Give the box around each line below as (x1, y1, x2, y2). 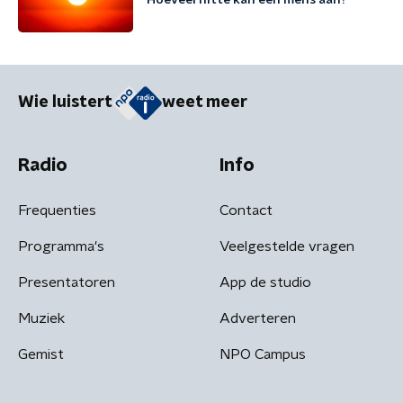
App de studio (219, 274, 311, 290)
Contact (219, 202, 273, 218)
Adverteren (219, 310, 296, 326)
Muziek (18, 310, 65, 326)
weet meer (162, 94, 247, 112)
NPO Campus (219, 346, 306, 362)
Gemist (18, 346, 64, 362)
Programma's (18, 238, 104, 254)
